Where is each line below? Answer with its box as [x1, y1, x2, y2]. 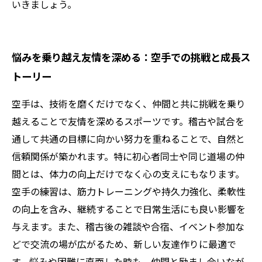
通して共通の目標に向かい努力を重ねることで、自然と [12, 132, 245, 146]
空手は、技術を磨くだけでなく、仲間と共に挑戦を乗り [12, 96, 246, 111]
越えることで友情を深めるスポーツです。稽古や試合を [12, 114, 244, 128]
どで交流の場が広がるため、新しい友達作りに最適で [12, 237, 236, 251]
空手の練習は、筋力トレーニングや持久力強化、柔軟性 [12, 184, 246, 198]
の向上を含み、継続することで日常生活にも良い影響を [12, 202, 246, 216]
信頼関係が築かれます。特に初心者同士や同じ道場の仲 [12, 149, 244, 163]
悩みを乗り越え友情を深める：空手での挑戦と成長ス [12, 50, 250, 64]
